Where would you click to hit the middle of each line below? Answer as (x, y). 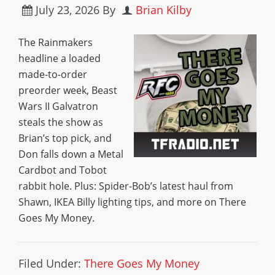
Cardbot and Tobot (63, 170)
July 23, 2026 (68, 10)
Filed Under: (51, 263)
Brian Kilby (164, 10)
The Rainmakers (56, 42)
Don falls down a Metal (71, 154)
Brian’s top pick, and (65, 138)
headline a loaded (60, 58)
